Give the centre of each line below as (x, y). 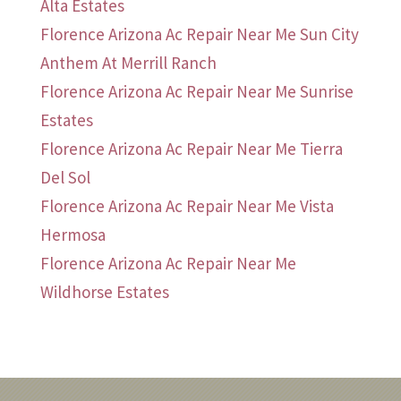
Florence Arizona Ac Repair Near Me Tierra (191, 149)
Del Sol (65, 178)
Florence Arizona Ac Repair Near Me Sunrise (196, 92)
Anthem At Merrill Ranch (128, 63)
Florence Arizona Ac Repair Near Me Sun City (199, 34)
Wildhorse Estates (104, 292)
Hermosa (73, 235)
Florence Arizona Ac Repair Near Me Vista (187, 206)
